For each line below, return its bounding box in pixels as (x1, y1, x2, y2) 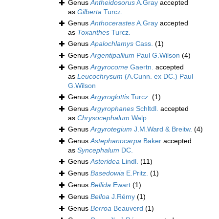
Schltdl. (134, 105, 158, 113)
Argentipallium (90, 51, 134, 60)
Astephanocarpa (90, 137, 141, 145)
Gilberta (77, 8, 102, 16)
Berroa (90, 204, 111, 213)
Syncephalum (77, 146, 119, 154)
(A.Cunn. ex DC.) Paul (123, 72, 193, 81)
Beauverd (111, 204, 143, 213)
